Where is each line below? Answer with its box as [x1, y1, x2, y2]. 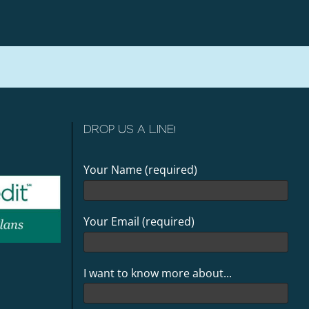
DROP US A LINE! [83, 125, 175, 139]
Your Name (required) [83, 162, 197, 178]
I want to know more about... [83, 265, 232, 281]
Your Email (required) [83, 213, 195, 229]
